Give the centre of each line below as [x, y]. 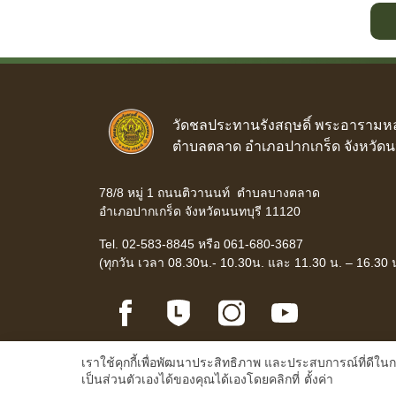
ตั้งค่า [319, 379]
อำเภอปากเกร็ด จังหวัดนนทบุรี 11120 [200, 211]
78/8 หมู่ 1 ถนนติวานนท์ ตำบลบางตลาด [209, 192]
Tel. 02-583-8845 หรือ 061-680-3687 [201, 244]
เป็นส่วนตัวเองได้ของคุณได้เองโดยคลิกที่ [192, 379]
